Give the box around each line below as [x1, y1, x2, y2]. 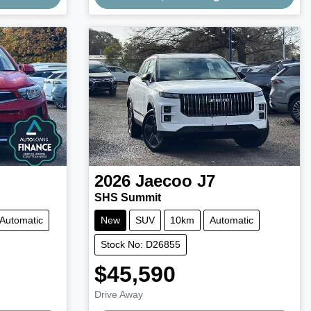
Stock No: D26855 [100, 239, 180, 251]
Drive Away [94, 289, 143, 301]
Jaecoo [135, 171, 192, 191]
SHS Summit [94, 192, 161, 204]
